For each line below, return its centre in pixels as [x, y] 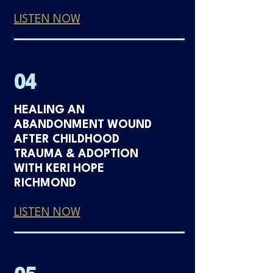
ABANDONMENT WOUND [83, 125]
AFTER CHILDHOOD [66, 140]
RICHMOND [45, 183]
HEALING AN [49, 110]
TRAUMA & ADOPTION [76, 154]
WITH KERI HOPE [59, 169]
